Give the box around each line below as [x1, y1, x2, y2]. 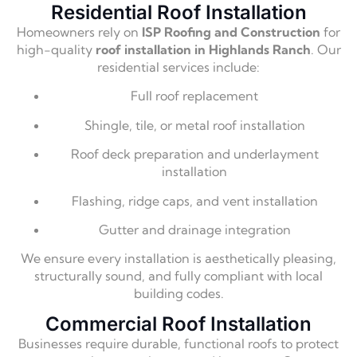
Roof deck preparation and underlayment [70, 146, 319, 163]
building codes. [133, 285, 224, 302]
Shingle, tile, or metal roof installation [84, 116, 305, 133]
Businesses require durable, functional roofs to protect [18, 335, 339, 351]
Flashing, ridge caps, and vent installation [71, 192, 318, 209]
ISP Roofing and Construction [142, 24, 320, 41]
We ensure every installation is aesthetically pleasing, [21, 250, 336, 267]
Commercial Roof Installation [45, 312, 312, 335]
